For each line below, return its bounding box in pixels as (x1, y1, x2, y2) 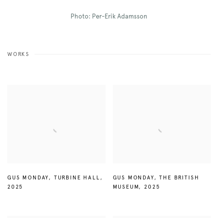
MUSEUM (112, 183, 139, 191)
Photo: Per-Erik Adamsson (71, 13, 147, 20)
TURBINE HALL (54, 174, 100, 182)
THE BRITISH (159, 174, 200, 182)
